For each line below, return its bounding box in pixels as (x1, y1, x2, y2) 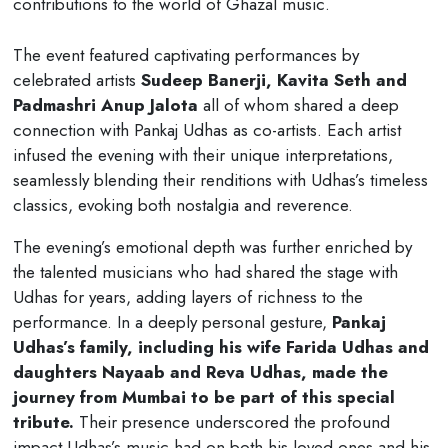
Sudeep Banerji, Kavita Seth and (140, 67, 407, 92)
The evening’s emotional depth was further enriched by (12, 234, 412, 259)
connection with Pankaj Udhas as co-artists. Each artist (12, 117, 401, 142)
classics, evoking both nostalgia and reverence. (12, 192, 353, 217)
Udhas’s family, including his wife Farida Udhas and (12, 334, 429, 359)
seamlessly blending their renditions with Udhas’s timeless (12, 167, 428, 192)
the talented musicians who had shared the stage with (12, 259, 398, 284)
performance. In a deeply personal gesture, (12, 309, 332, 334)
